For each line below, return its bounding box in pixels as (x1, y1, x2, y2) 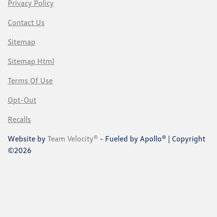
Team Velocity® (47, 134, 98, 144)
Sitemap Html (8, 56, 54, 66)
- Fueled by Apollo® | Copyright (98, 134, 205, 144)
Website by (8, 134, 47, 144)
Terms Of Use (8, 76, 53, 86)
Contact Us (8, 17, 45, 28)
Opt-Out (8, 95, 36, 105)
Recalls (8, 114, 31, 124)
